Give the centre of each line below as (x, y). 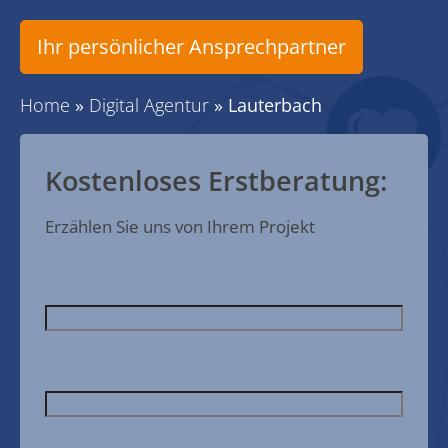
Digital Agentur (149, 105)
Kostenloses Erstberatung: (216, 180)
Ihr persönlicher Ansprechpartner (191, 46)
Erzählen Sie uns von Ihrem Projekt (180, 226)
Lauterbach (275, 105)
